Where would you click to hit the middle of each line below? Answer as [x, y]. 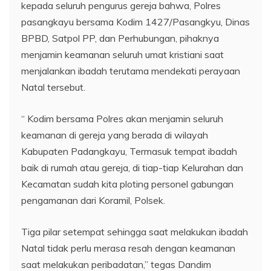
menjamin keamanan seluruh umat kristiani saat [122, 54]
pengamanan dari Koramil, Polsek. [93, 200]
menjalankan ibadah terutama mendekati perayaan [131, 70]
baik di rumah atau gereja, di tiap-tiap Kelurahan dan [132, 167]
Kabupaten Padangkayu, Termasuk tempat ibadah [129, 151]
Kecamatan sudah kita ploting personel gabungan [127, 184]
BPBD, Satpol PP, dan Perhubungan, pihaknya [120, 38]
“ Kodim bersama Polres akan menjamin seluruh [122, 118]
